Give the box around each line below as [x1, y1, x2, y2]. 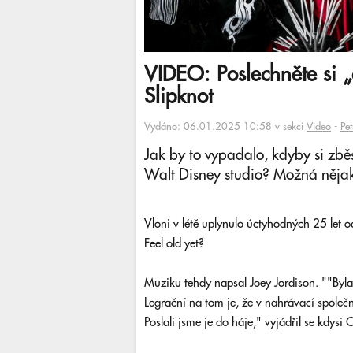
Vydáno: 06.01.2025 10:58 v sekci [144, 121, 307, 132]
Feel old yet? [144, 237, 204, 251]
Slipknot [144, 85, 213, 109]
